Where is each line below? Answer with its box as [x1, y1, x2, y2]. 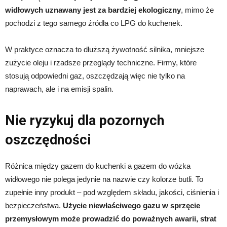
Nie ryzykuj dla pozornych [5, 112, 164, 129]
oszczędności [5, 132, 91, 148]
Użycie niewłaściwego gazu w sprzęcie [63, 201, 200, 210]
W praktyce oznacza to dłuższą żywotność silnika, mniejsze [5, 45, 204, 54]
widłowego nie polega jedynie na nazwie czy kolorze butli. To [5, 175, 203, 184]
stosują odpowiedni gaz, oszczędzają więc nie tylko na [5, 71, 185, 81]
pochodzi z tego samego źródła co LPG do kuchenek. [5, 19, 182, 28]
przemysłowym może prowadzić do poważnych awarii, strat [5, 214, 216, 223]
